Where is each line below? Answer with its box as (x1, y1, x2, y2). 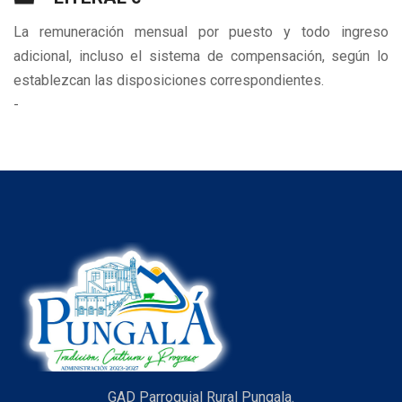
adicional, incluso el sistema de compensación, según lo (13, 48, 389, 66)
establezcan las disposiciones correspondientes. (13, 72, 324, 90)
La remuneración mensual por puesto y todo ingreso (13, 23, 389, 41)
